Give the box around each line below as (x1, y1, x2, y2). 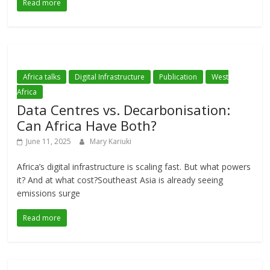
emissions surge (17, 187, 81, 199)
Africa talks (23, 72, 61, 83)
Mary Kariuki (90, 136, 132, 147)
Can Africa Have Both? (17, 116, 157, 135)
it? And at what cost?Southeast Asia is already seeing (17, 174, 224, 186)
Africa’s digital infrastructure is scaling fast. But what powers (17, 161, 251, 173)
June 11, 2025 (26, 136, 72, 147)
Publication (159, 72, 198, 83)
